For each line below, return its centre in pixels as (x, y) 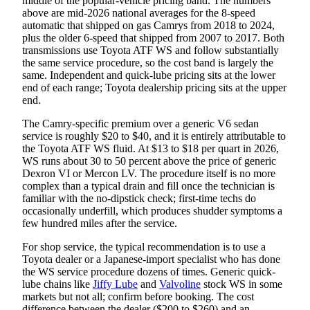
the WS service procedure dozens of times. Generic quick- (149, 271)
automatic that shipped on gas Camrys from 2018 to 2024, (148, 25)
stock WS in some (241, 284)
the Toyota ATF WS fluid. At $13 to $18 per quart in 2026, (151, 148)
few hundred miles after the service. (100, 223)
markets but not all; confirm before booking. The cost (138, 296)
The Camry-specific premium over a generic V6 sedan (140, 123)
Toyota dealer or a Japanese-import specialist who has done (151, 259)
